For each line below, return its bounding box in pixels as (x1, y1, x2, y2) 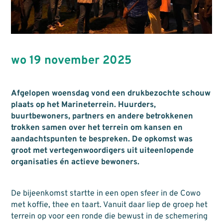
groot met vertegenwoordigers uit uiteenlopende (10, 145, 194, 156)
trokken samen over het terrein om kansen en (10, 122, 183, 133)
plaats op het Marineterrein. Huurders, (10, 100, 156, 110)
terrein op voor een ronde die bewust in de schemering (10, 212, 208, 222)
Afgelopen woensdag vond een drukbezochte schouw (10, 88, 211, 99)
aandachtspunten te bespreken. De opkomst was (10, 134, 193, 144)
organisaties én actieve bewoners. (10, 157, 139, 167)
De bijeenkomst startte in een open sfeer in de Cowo (10, 189, 201, 199)
